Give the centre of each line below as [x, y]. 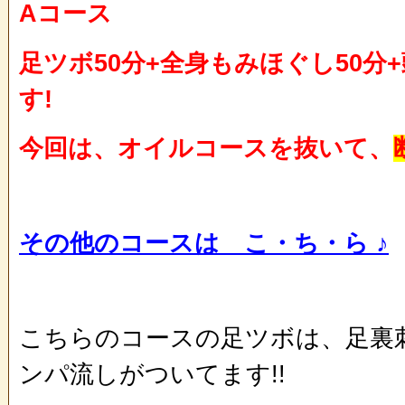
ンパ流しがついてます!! [152, 374]
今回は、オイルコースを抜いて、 [206, 149]
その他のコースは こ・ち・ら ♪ [204, 244]
